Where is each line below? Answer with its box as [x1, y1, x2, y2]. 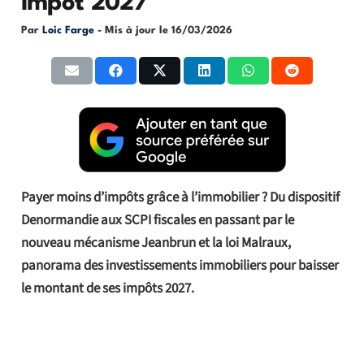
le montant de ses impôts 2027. [20, 278, 194, 298]
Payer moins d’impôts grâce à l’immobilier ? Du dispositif [20, 187, 340, 207]
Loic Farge [41, 24, 94, 36]
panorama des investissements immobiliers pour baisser [20, 255, 339, 275]
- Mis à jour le [97, 24, 171, 36]
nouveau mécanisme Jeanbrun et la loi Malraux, [20, 232, 291, 253]
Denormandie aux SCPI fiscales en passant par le [20, 210, 294, 230]
